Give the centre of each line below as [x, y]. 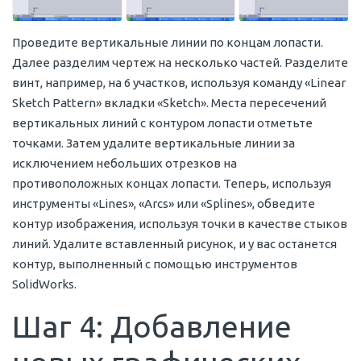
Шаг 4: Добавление [152, 326]
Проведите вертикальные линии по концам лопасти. [168, 42]
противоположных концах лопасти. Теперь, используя [172, 183]
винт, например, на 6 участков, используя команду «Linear [179, 82]
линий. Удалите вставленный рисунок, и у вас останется [174, 243]
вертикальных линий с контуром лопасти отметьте [162, 122]
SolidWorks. [44, 284]
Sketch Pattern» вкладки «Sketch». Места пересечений [169, 102]
